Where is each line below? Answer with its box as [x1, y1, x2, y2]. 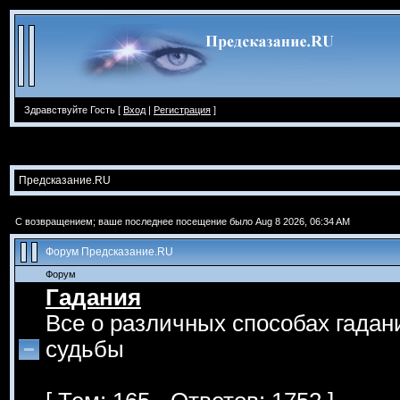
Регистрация [154, 104, 211, 115]
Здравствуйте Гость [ [21, 104, 123, 115]
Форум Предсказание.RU [46, 246, 173, 258]
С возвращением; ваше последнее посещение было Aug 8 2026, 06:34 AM [15, 216, 350, 227]
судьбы [46, 337, 124, 362]
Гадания [46, 285, 141, 310]
